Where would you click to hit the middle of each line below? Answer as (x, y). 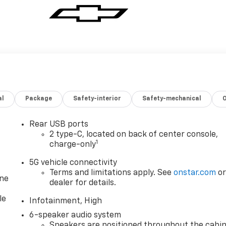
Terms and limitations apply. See (112, 173)
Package (39, 99)
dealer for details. (83, 183)
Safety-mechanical (172, 99)
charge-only (73, 145)
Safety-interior (97, 99)
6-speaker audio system (75, 215)
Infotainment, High (66, 201)
